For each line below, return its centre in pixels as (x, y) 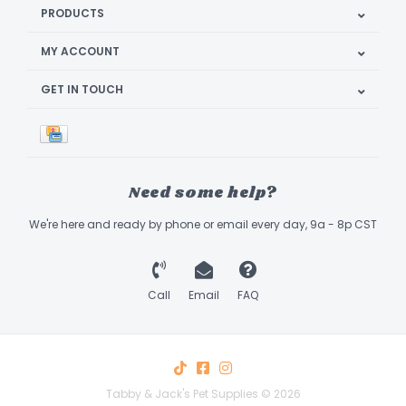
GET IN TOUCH (82, 90)
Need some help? (203, 193)
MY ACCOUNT (80, 52)
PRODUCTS (72, 14)
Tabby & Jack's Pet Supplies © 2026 (203, 394)
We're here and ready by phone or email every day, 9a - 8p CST (203, 225)
